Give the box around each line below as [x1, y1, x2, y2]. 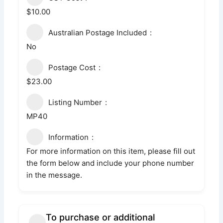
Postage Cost [48, 62, 96, 72]
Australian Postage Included [48, 27, 147, 37]
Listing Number [48, 97, 103, 107]
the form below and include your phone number [26, 158, 195, 168]
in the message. [26, 170, 83, 180]
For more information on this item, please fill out [26, 146, 196, 156]
